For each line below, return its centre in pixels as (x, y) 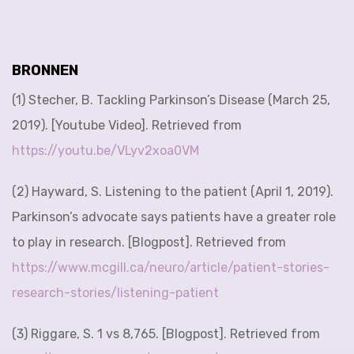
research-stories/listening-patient (115, 293)
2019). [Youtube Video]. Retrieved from (127, 125)
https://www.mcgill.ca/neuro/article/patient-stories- (171, 267)
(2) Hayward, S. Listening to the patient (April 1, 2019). (173, 192)
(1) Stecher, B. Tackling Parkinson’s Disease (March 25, (171, 100)
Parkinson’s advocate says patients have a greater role (174, 217)
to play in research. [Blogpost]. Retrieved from (149, 242)
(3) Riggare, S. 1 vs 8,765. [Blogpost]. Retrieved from (166, 334)
